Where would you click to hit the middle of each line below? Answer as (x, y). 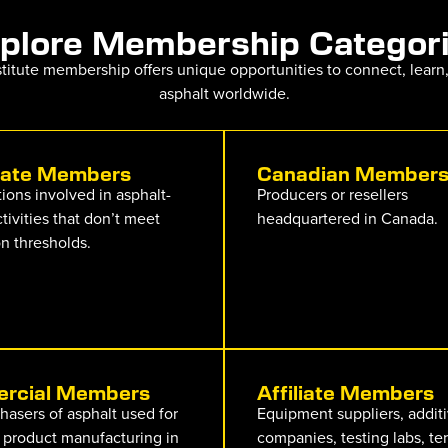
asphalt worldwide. (224, 93)
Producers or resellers (332, 193)
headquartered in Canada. (347, 217)
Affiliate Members (345, 392)
